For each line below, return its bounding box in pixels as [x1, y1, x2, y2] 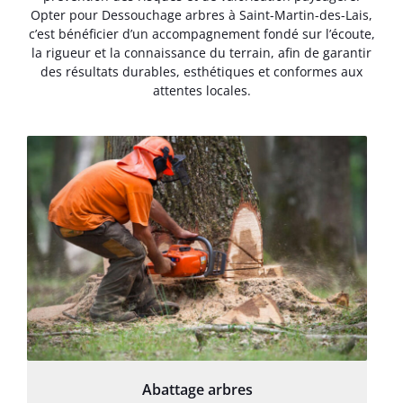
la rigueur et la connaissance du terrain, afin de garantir [31, 44, 372, 62]
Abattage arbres [141, 379, 253, 399]
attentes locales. [152, 82, 251, 100]
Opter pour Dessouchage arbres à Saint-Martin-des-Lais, [31, 6, 372, 24]
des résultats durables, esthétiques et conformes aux [40, 63, 363, 81]
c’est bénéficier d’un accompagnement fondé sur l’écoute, [28, 25, 375, 43]
